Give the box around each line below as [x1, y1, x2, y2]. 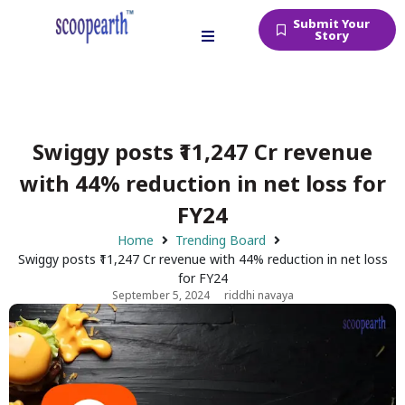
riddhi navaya [223, 287, 294, 303]
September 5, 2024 [111, 287, 210, 303]
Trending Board [175, 231, 266, 249]
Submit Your [293, 15, 371, 32]
